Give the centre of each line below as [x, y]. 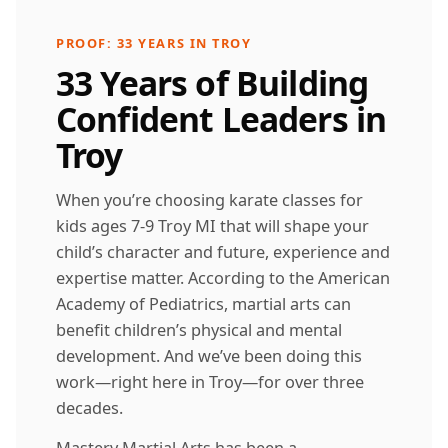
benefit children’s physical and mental [199, 329]
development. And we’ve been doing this [209, 355]
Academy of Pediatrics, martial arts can [203, 303]
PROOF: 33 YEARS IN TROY [154, 42]
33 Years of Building [212, 82]
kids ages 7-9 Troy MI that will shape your [212, 225]
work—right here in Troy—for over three [210, 381]
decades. [89, 407]
